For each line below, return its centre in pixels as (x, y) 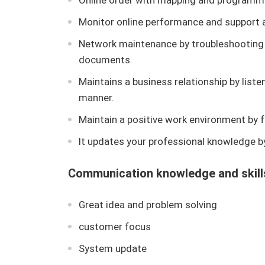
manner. (96, 98)
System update (112, 248)
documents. (105, 60)
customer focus (114, 227)
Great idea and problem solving (148, 205)
